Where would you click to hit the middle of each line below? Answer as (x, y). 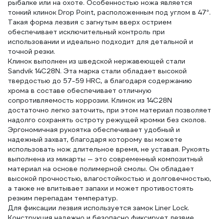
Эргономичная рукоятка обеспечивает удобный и (94, 130)
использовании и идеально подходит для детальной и (100, 42)
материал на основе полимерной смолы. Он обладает (101, 169)
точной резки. (32, 51)
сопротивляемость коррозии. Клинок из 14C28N (90, 100)
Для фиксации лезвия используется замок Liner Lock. (99, 208)
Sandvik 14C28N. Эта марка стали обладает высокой (97, 71)
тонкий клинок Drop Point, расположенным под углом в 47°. (109, 12)
